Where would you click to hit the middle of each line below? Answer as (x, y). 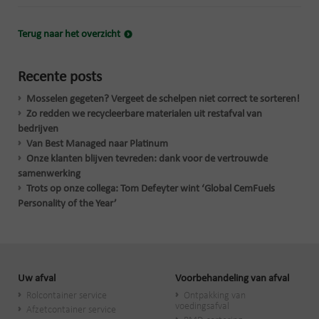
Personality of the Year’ (67, 204)
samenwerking (49, 174)
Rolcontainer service (67, 296)
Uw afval (37, 278)
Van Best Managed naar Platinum (97, 144)
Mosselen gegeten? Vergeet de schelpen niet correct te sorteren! (163, 99)
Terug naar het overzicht (69, 34)
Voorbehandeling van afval (232, 278)
